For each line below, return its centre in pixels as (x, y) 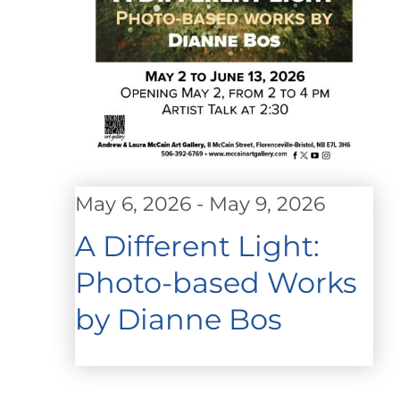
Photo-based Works (216, 283)
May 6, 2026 (133, 204)
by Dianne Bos (179, 320)
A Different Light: (197, 246)
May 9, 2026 (267, 204)
